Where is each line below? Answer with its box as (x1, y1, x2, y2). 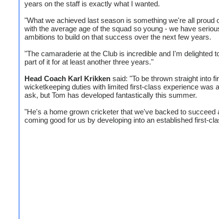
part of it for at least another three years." (24, 58, 153, 66)
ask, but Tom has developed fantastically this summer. (24, 91, 197, 99)
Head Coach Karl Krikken (24, 74, 110, 83)
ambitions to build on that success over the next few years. (24, 33, 211, 41)
